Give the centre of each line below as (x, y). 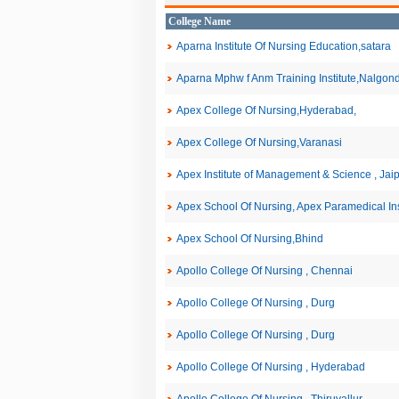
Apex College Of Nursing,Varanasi (259, 142)
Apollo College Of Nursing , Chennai (264, 271)
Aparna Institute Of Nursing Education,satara (283, 46)
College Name (199, 21)
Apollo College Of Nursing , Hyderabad (270, 367)
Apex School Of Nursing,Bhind (249, 239)
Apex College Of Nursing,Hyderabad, (266, 110)
